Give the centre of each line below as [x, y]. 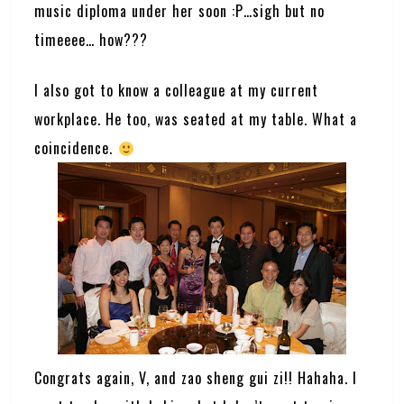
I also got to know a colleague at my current [177, 90]
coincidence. [76, 148]
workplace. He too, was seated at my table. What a [196, 119]
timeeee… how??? [92, 40]
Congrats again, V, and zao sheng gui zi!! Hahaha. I [196, 378]
